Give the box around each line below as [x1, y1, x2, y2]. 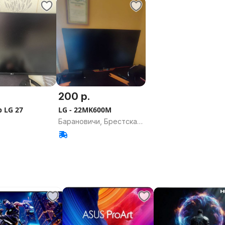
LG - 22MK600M [58, 104, 111, 115]
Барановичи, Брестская [58, 117, 141, 126]
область [58, 127, 87, 136]
